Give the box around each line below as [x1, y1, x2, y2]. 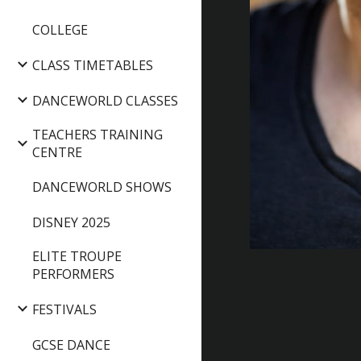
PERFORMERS [32, 265, 114, 284]
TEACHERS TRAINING [32, 125, 163, 143]
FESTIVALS [32, 300, 97, 318]
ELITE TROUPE [32, 247, 122, 266]
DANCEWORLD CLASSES [32, 91, 178, 110]
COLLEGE [32, 21, 88, 39]
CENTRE [32, 143, 82, 161]
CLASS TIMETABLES [32, 56, 153, 75]
